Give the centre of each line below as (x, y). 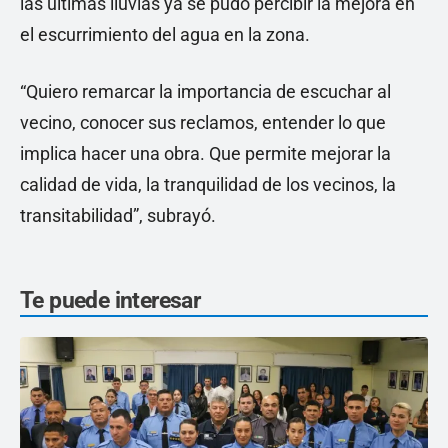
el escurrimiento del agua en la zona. (165, 34)
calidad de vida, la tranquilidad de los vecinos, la (208, 184)
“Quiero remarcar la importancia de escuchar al (205, 91)
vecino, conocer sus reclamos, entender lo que (203, 122)
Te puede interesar (110, 300)
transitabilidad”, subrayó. (118, 215)
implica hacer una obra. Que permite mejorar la (205, 153)
